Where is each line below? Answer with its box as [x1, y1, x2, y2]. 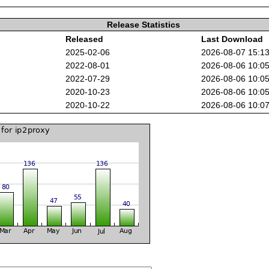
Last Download [201, 34, 264, 44]
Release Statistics [106, 19, 180, 29]
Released [65, 34, 104, 44]
